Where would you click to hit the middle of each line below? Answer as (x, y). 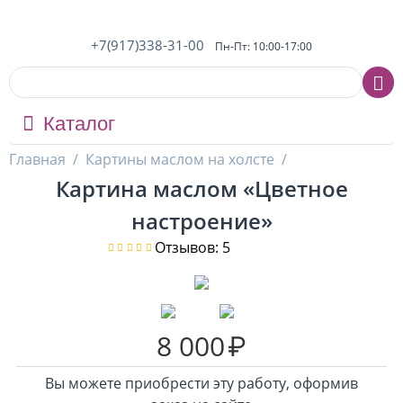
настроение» (201, 221)
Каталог (79, 124)
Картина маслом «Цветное (201, 188)
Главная (37, 159)
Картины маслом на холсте (180, 159)
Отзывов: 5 (192, 247)
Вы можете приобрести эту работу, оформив (201, 383)
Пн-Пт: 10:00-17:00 (264, 46)
